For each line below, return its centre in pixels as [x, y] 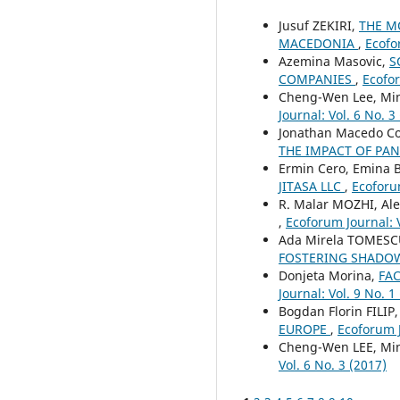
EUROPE [304, 329]
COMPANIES [317, 79]
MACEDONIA [318, 43]
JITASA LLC [312, 186]
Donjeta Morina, [329, 275]
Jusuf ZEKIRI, [319, 25]
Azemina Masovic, [334, 61]
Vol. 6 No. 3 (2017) [333, 364]
